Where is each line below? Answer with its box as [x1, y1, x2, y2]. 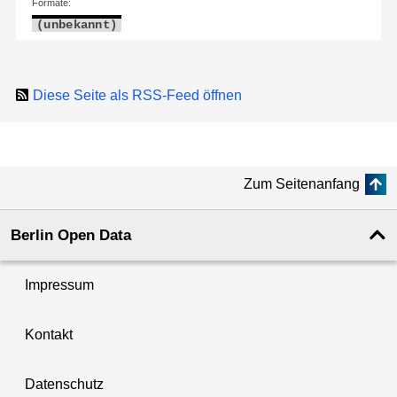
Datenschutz [25, 377, 104, 393]
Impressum [25, 277, 94, 293]
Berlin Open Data [11, 227, 131, 245]
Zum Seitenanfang [244, 176, 360, 192]
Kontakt [25, 327, 73, 343]
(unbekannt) [36, 18, 118, 33]
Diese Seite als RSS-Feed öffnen [32, 88, 242, 104]
